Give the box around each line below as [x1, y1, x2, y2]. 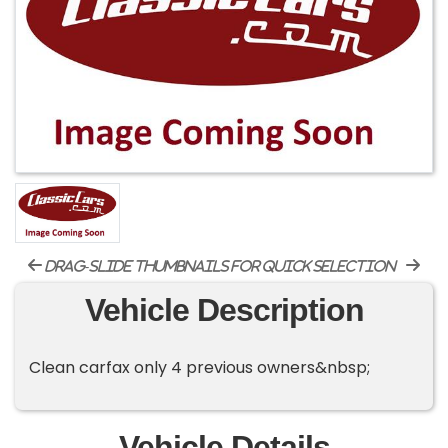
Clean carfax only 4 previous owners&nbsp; [29, 356, 371, 380]
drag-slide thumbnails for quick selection [42, 259, 396, 274]
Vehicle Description [84, 292, 364, 329]
